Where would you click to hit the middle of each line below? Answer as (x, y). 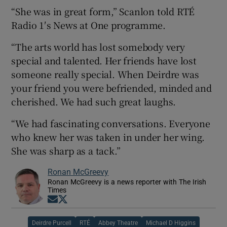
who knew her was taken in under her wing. (108, 137)
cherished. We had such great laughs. (94, 101)
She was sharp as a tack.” (66, 150)
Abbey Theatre (118, 223)
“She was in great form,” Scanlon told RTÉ (103, 11)
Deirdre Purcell (51, 223)
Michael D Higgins (171, 223)
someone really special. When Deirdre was (105, 74)
